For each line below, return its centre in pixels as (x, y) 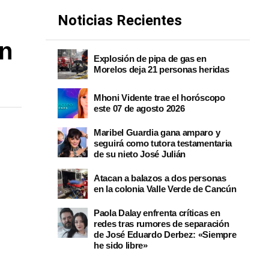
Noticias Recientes (120, 20)
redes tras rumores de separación (162, 224)
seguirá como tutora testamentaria (163, 143)
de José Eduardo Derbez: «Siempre (165, 234)
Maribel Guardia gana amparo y (157, 132)
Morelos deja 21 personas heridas (163, 69)
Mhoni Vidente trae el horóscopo (159, 98)
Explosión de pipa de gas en (150, 59)
